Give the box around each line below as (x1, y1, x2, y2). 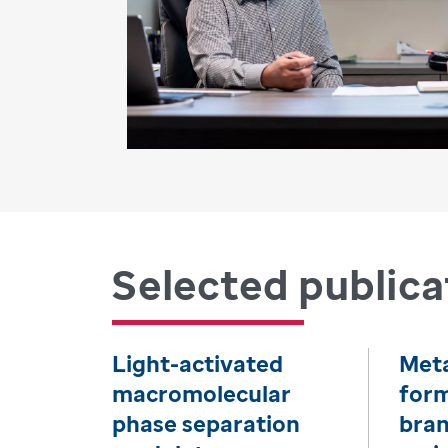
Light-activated (111, 348, 283, 379)
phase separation (111, 408, 300, 439)
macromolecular (111, 378, 291, 409)
